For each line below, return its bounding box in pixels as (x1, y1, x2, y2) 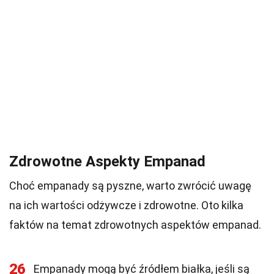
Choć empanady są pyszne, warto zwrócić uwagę (9, 179, 251, 192)
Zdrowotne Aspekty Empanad (9, 153, 206, 170)
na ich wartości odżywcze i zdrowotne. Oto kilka (9, 199, 243, 212)
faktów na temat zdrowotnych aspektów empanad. (9, 218, 261, 231)
